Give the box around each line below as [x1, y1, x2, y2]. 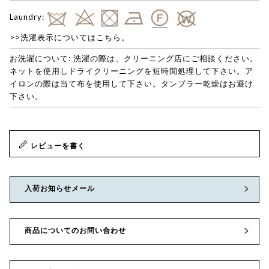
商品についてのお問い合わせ [25, 225, 126, 235]
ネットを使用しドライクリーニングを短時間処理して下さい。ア [10, 66, 253, 76]
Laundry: [10, 12, 44, 22]
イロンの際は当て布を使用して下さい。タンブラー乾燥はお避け [10, 79, 253, 89]
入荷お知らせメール [25, 183, 95, 193]
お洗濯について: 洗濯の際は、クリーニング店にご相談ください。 [10, 53, 258, 64]
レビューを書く [31, 141, 85, 150]
